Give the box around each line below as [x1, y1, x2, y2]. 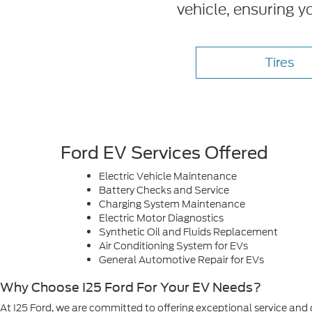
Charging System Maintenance [99, 197, 245, 211]
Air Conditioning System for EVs [99, 239, 248, 253]
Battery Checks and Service [99, 183, 229, 197]
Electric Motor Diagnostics [99, 211, 224, 225]
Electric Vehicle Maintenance [99, 169, 237, 183]
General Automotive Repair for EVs [99, 253, 264, 267]
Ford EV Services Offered [61, 143, 268, 163]
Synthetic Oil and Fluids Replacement [99, 225, 278, 239]
